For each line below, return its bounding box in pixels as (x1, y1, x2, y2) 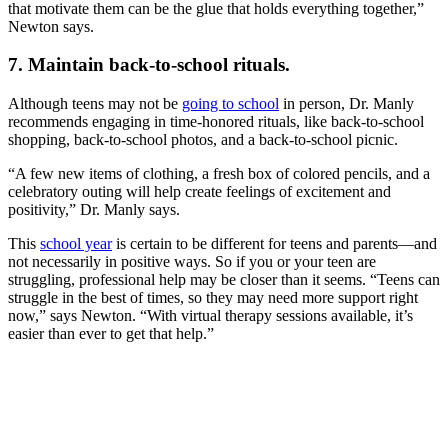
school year (40, 235, 112, 253)
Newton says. (8, 17, 94, 35)
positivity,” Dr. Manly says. (8, 201, 180, 219)
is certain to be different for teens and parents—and (112, 235, 437, 253)
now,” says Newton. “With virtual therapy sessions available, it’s (8, 307, 413, 325)
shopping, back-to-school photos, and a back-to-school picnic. (8, 131, 398, 149)
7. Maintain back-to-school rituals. (8, 54, 290, 76)
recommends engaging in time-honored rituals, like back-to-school (8, 113, 424, 131)
